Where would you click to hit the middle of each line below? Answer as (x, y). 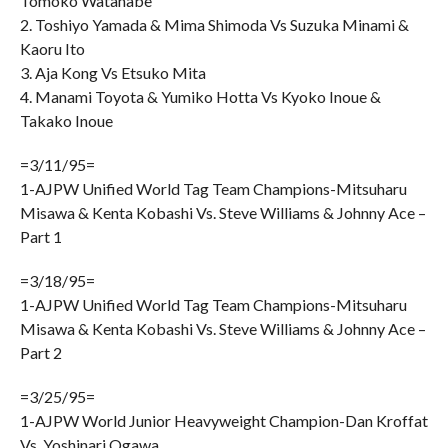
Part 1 (40, 236)
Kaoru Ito (52, 48)
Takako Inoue (66, 120)
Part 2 (40, 352)
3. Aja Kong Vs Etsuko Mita (112, 72)
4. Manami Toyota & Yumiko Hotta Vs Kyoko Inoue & (200, 96)
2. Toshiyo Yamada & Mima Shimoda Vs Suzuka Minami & (214, 24)
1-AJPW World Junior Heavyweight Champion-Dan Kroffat (223, 420)
